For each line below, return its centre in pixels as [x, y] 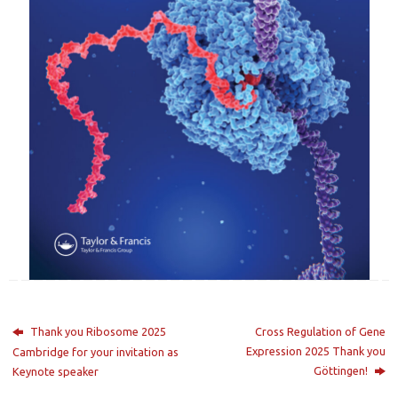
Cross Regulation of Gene [320, 331]
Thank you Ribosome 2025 [97, 331]
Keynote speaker [56, 371]
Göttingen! [342, 370]
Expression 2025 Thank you [315, 350]
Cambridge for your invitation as [96, 351]
